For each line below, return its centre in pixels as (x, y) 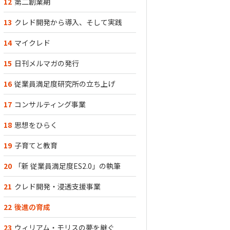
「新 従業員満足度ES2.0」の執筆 (68, 166)
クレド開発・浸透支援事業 (57, 186)
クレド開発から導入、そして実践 (68, 22)
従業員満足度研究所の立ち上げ (65, 84)
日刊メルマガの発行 (47, 63)
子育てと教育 (36, 145)
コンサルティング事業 (50, 104)
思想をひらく (36, 125)
